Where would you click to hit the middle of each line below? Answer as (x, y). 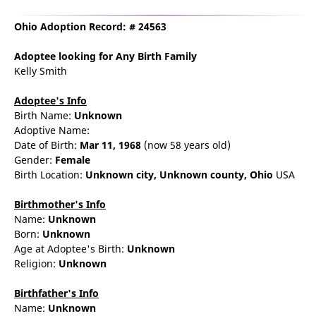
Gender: (35, 160)
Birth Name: (44, 115)
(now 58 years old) (186, 145)
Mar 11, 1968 (110, 145)
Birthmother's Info (60, 204)
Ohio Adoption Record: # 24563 (90, 26)
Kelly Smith (41, 71)
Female (73, 160)
